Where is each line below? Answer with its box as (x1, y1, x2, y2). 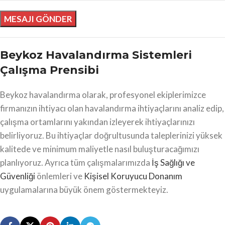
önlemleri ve (35, 170, 84, 181)
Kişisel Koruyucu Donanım (84, 170, 182, 181)
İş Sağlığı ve (152, 157, 195, 168)
